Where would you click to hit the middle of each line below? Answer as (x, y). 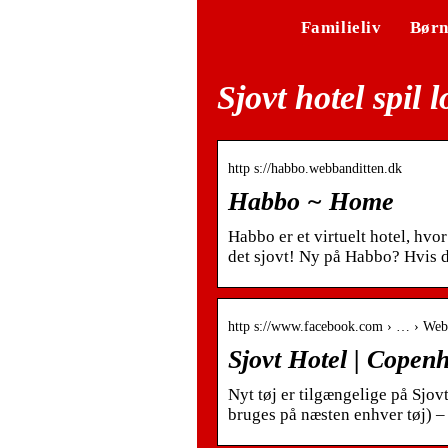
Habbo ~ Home (311, 201)
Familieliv (341, 27)
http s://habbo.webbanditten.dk (315, 168)
